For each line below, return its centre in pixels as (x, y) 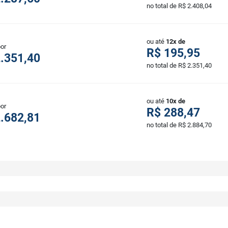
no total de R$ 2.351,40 (179, 66)
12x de (176, 42)
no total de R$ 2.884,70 (179, 125)
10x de (176, 101)
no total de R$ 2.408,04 (179, 6)
